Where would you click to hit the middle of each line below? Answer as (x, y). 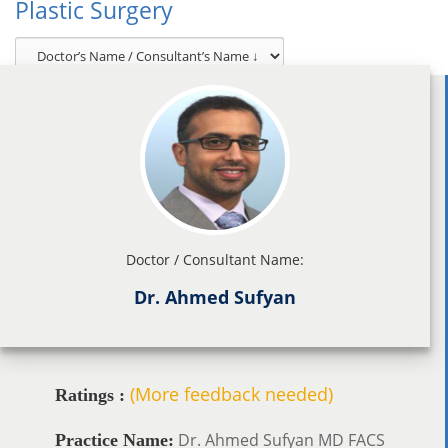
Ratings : (90, 394)
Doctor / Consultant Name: (215, 259)
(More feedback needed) (231, 393)
